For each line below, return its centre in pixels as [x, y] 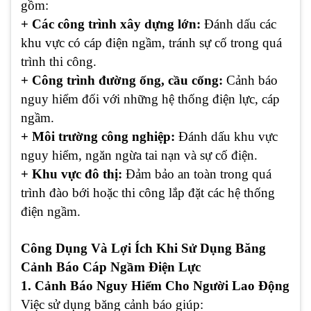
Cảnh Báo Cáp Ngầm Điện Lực [111, 267]
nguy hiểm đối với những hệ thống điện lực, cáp [150, 99]
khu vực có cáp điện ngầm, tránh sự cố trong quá [151, 43]
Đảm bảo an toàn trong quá [197, 174]
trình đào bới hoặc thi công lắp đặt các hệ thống [148, 193]
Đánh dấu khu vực [226, 137]
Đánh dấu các [238, 24]
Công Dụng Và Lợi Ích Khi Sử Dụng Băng [143, 249]
